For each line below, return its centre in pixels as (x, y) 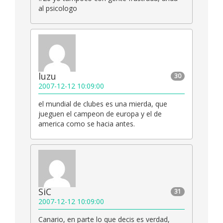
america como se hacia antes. (87, 124)
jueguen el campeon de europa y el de (100, 114)
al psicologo (58, 8)
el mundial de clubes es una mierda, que (103, 104)
